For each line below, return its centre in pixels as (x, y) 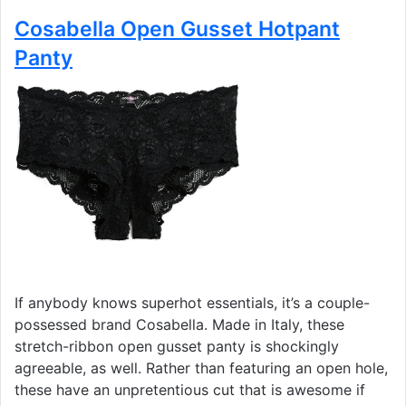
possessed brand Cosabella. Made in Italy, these (179, 325)
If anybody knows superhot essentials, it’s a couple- (192, 303)
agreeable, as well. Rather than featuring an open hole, (201, 368)
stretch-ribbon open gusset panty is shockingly (177, 347)
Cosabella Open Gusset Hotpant (177, 29)
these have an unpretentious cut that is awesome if (190, 390)
